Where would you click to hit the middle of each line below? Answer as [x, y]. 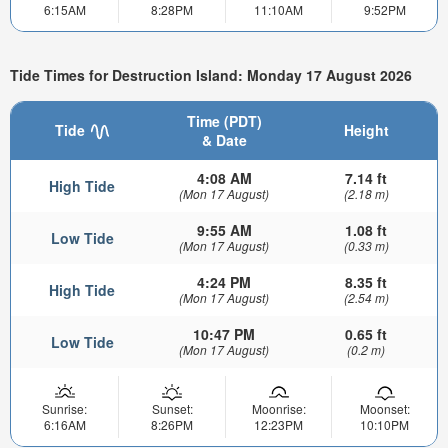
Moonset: [384, 409]
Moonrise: [278, 409]
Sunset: [172, 409]
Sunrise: [64, 409]
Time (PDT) [224, 121]
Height [366, 130]
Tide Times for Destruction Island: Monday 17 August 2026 [211, 74]
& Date [224, 140]
